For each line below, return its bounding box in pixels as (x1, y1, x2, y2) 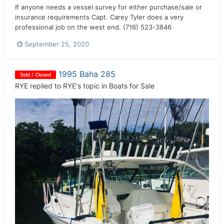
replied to (28, 81, 63, 90)
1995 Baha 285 (58, 69, 115, 79)
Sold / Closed (20, 71, 51, 78)
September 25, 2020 (24, 40, 89, 48)
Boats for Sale (109, 81, 154, 90)
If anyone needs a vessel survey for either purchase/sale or (15, 3, 202, 11)
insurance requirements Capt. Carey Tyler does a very (15, 13, 183, 21)
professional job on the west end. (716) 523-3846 (15, 23, 171, 31)
